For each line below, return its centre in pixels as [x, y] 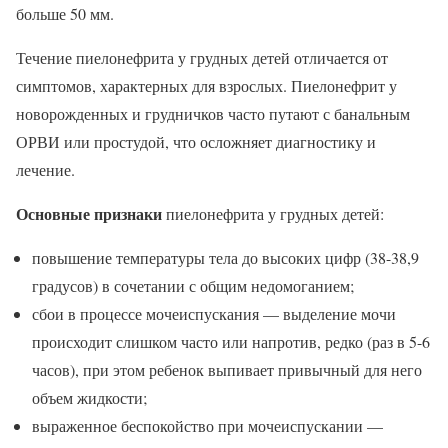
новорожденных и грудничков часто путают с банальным [213, 114]
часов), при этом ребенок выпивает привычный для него [227, 370]
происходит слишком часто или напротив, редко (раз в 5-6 [231, 342]
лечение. [45, 170]
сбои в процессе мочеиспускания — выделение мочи [214, 314]
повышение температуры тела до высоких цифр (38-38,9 [225, 258]
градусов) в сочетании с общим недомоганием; [193, 286]
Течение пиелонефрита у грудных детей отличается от [202, 58]
